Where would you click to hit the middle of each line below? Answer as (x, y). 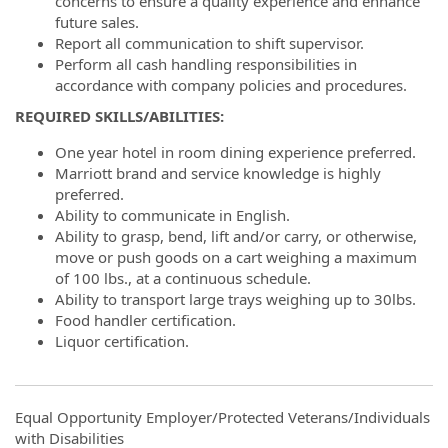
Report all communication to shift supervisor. (209, 42)
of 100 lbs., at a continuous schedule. (183, 278)
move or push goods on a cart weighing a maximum (236, 257)
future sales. (97, 21)
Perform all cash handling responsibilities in (206, 63)
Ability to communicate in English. (172, 215)
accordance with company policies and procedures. (231, 84)
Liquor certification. (122, 341)
